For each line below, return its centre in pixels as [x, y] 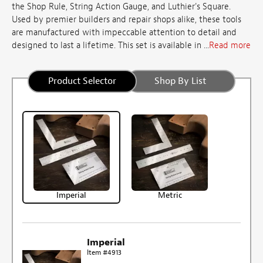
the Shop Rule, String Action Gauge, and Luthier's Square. [121, 7]
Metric [170, 195]
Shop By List [180, 81]
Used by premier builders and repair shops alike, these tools [127, 20]
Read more [230, 46]
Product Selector [82, 81]
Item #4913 [104, 252]
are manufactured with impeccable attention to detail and [124, 33]
